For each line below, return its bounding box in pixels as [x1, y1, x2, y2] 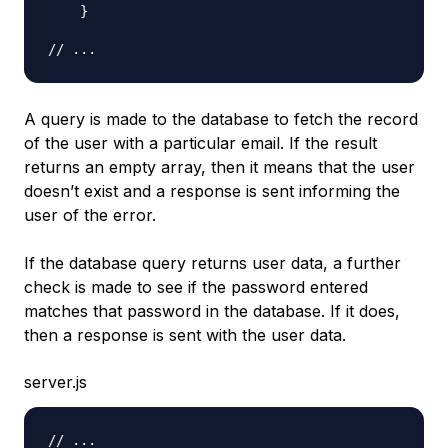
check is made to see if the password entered [24, 277, 368, 298]
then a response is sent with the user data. [24, 325, 346, 346]
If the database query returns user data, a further [24, 253, 401, 274]
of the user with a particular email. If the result [24, 133, 377, 154]
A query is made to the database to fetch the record [24, 109, 418, 130]
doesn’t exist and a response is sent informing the [24, 181, 400, 202]
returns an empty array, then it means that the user [24, 157, 415, 178]
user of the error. [24, 205, 156, 226]
